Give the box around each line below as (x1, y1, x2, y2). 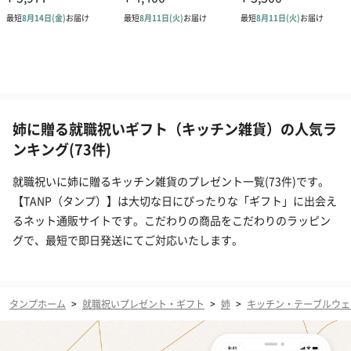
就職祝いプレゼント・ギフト (82, 296, 204, 310)
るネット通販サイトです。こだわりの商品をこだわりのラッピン (13, 212, 331, 228)
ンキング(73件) (13, 138, 111, 159)
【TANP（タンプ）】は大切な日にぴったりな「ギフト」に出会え (13, 192, 337, 208)
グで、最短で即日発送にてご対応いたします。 (13, 231, 243, 248)
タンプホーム (9, 296, 66, 310)
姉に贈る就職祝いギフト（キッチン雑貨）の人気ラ (13, 118, 337, 139)
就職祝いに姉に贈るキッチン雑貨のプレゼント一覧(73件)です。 (13, 172, 329, 189)
